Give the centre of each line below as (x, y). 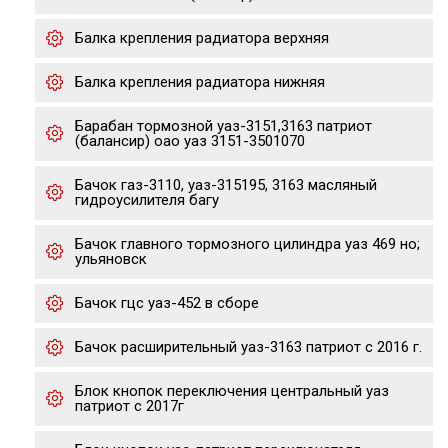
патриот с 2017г (129, 406)
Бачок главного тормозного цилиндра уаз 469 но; (247, 244)
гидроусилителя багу (147, 200)
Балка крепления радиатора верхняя (202, 38)
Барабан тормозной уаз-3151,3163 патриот (223, 126)
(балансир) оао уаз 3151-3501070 (190, 141)
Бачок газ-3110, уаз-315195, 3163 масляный (226, 185)
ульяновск (111, 259)
